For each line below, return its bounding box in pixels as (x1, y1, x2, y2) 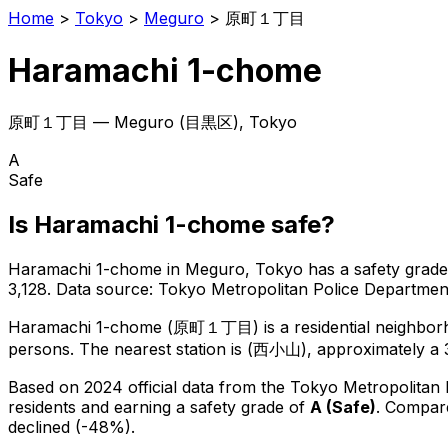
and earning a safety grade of (81, 396, 310, 417)
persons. (8, 338, 74, 359)
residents (8, 396, 76, 417)
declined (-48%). (8, 416, 135, 437)
